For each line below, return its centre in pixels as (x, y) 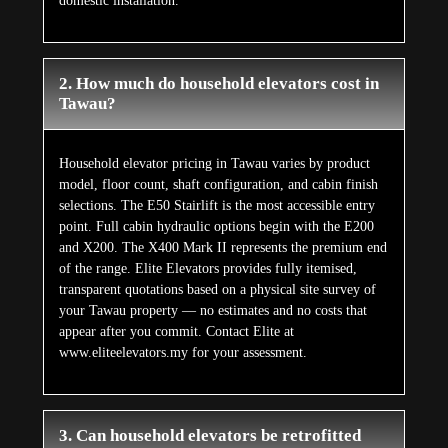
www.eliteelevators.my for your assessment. (182, 353)
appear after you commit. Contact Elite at (176, 332)
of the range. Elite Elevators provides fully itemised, (207, 269)
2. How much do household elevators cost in (218, 84)
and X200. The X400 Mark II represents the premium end (222, 248)
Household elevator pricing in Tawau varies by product (214, 164)
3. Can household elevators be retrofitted (209, 436)
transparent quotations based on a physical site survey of (217, 290)
